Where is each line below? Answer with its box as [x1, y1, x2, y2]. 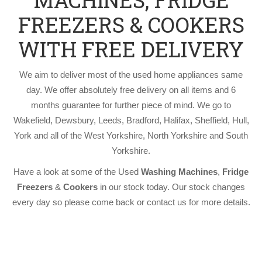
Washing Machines [141, 167, 218, 177]
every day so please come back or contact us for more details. [12, 197, 250, 207]
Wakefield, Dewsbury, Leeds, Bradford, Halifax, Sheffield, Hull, [13, 115, 249, 125]
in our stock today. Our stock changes [98, 182, 245, 192]
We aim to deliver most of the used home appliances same [19, 70, 243, 80]
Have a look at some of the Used [13, 167, 141, 177]
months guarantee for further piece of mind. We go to [31, 100, 231, 110]
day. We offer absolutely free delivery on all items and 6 [26, 85, 236, 95]
